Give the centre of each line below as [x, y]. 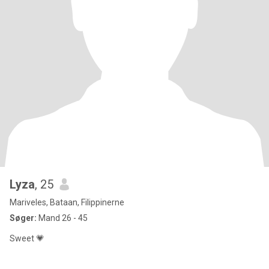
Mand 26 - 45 [62, 218]
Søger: [23, 218]
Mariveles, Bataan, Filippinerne [67, 202]
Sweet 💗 [27, 238]
